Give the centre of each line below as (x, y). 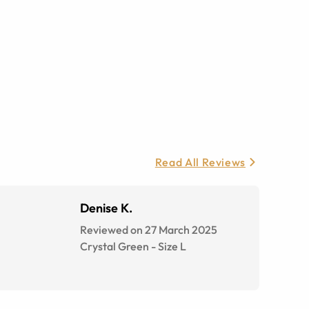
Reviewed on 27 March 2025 (149, 230)
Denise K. (106, 208)
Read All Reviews (200, 162)
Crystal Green (114, 246)
